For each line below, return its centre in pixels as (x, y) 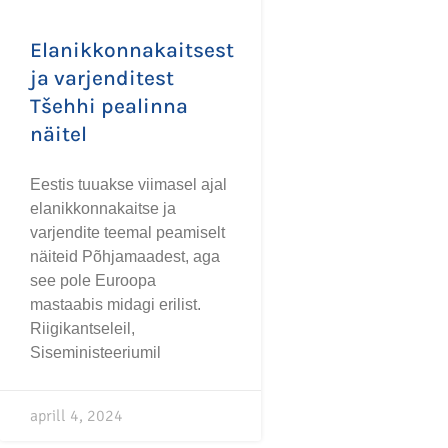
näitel (58, 133)
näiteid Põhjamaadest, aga (125, 256)
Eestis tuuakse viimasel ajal (128, 184)
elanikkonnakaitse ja (103, 208)
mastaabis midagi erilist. (115, 304)
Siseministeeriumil (95, 352)
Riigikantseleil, (82, 328)
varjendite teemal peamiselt (127, 232)
